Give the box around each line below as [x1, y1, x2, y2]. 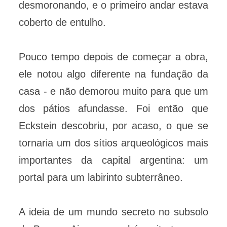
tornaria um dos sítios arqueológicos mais [19, 137, 208, 149]
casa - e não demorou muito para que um [19, 86, 208, 97]
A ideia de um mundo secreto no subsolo [19, 206, 208, 218]
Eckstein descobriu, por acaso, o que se [19, 120, 208, 132]
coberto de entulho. [19, 17, 106, 28]
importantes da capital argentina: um [19, 155, 208, 166]
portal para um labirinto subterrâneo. [19, 172, 183, 183]
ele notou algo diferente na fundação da [19, 68, 208, 80]
